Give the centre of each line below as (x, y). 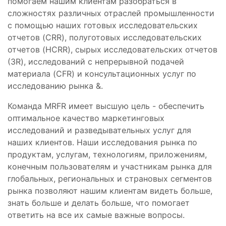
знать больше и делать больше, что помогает (99, 203)
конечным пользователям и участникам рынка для (110, 166)
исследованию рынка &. (55, 86)
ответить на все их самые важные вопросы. (96, 215)
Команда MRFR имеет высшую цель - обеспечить (106, 106)
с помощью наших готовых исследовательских (103, 25)
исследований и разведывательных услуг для (99, 130)
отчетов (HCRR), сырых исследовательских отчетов (112, 49)
